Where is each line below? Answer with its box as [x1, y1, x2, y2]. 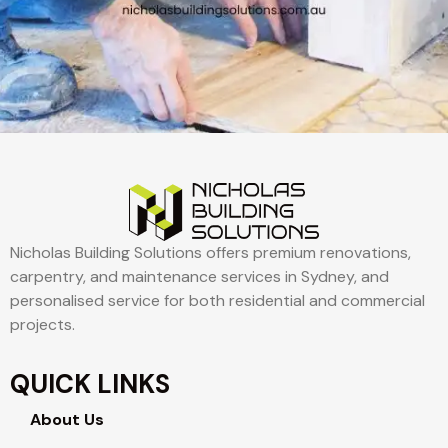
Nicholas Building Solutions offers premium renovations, [10, 241, 411, 263]
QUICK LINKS [10, 367, 170, 402]
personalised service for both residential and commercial [10, 289, 425, 311]
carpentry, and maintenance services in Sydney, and [10, 265, 389, 287]
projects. [10, 313, 75, 335]
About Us [30, 409, 104, 431]
